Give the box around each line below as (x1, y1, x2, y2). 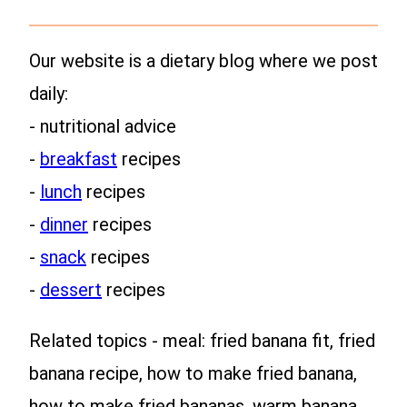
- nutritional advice (29, 114, 176, 137)
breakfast (40, 147, 117, 170)
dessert (40, 278, 102, 301)
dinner (40, 213, 88, 235)
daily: (29, 82, 68, 104)
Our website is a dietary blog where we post (29, 49, 378, 72)
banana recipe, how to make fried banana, (29, 362, 357, 384)
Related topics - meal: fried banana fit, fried (29, 329, 375, 352)
